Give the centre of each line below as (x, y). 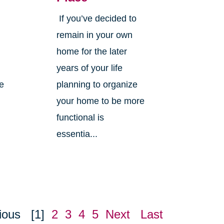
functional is (80, 118)
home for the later (91, 52)
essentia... (77, 134)
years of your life (89, 68)
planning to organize (97, 85)
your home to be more (100, 101)
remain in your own (94, 35)
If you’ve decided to (96, 19)
